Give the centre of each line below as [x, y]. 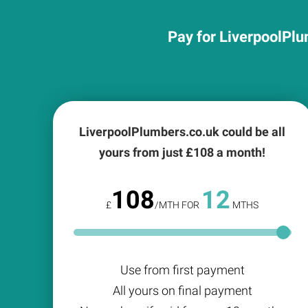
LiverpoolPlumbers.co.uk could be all [183, 132]
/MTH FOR [178, 205]
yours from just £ [146, 152]
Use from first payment [182, 270]
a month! [240, 152]
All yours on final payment [182, 290]
